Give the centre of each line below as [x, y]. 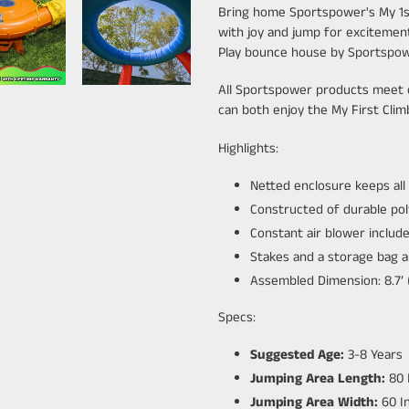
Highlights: [248, 148]
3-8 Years [373, 355]
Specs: [237, 317]
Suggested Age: [297, 355]
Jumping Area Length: [318, 379]
